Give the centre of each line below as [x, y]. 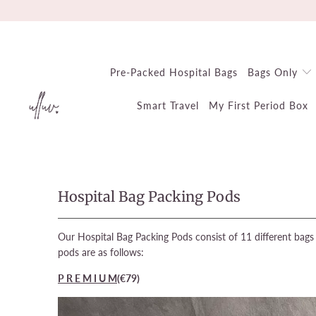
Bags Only [275, 72]
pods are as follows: [101, 252]
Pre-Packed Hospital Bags [174, 72]
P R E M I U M [87, 278]
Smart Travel [168, 105]
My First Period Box [258, 105]
